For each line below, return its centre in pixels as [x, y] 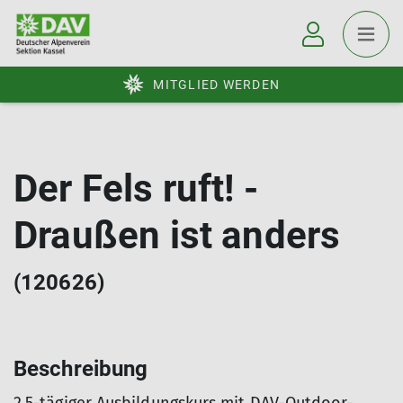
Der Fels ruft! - [136, 188]
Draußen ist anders [177, 235]
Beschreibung [81, 369]
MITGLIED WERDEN [216, 85]
